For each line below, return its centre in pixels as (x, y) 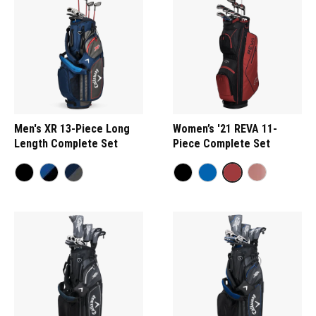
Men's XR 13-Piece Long (72, 128)
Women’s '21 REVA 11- (225, 128)
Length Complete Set (66, 143)
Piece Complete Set (221, 143)
